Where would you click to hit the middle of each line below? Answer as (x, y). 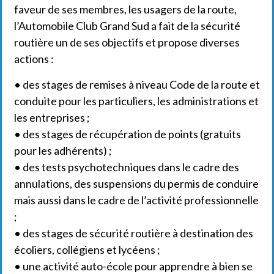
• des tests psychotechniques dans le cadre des (127, 167)
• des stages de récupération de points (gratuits (128, 134)
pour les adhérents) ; (63, 150)
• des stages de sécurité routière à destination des (134, 233)
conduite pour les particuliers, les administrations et (136, 101)
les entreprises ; (52, 117)
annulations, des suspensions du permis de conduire (136, 183)
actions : (34, 59)
